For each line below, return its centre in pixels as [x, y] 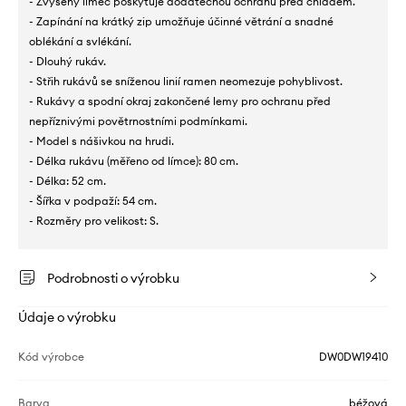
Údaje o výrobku [67, 318]
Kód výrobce [51, 357]
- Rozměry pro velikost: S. [94, 221]
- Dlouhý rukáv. [68, 62]
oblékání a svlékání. [80, 42]
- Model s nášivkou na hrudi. [101, 141]
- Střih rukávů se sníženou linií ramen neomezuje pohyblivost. [186, 82]
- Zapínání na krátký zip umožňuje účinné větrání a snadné [181, 22]
